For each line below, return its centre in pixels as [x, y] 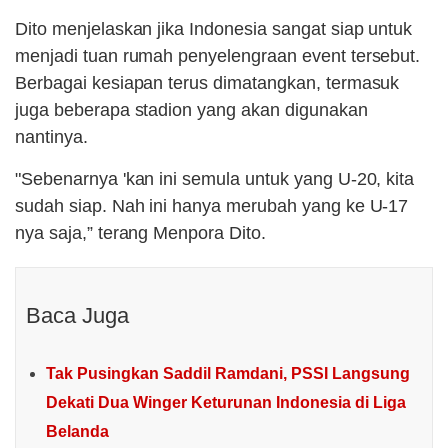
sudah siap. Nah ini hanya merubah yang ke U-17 [212, 206]
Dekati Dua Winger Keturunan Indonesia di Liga [226, 403]
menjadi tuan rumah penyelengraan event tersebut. [218, 56]
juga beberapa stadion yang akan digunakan [191, 110]
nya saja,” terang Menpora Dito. [140, 233]
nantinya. [51, 137]
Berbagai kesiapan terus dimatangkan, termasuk [207, 83]
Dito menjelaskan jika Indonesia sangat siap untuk [214, 29]
